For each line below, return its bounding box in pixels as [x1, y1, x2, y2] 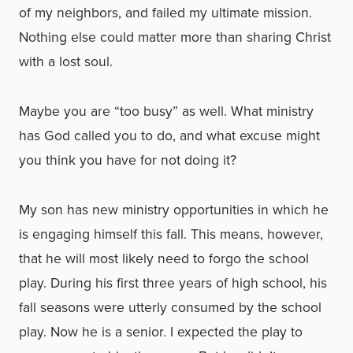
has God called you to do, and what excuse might [19, 125, 320, 146]
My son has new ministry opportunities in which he [19, 199, 329, 220]
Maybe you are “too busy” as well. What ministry [19, 101, 314, 121]
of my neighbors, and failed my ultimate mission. [19, 2, 312, 23]
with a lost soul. [19, 51, 113, 72]
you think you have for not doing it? [19, 150, 236, 170]
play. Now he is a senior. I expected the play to [19, 321, 303, 342]
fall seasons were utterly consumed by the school [19, 297, 321, 318]
